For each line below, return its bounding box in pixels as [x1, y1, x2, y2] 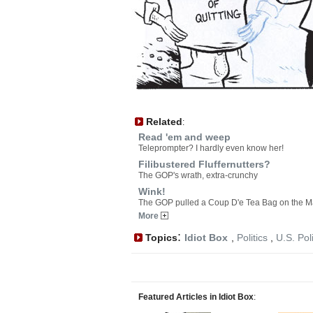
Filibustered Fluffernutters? [138, 159, 270, 170]
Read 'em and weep [138, 131, 231, 143]
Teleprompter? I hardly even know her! [138, 143, 284, 153]
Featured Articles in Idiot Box [138, 292, 254, 302]
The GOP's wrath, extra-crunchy [138, 170, 258, 180]
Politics [237, 232, 268, 243]
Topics [143, 232, 177, 243]
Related [143, 116, 182, 127]
